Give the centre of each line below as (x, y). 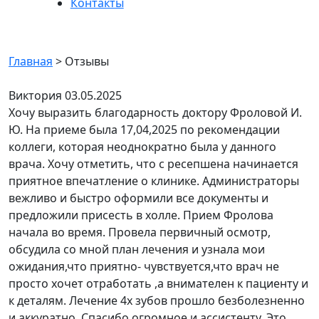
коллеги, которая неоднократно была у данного (142, 147)
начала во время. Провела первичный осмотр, (140, 232)
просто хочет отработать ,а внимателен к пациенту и (158, 283)
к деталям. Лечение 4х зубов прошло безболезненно (157, 300)
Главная (31, 61)
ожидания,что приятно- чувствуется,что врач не (144, 266)
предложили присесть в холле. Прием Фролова (141, 215)
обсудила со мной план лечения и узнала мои (137, 249)
